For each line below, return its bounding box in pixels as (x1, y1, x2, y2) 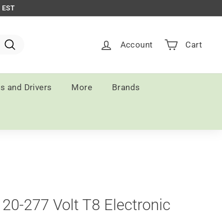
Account (120, 39, 153, 50)
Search (9, 52, 35, 62)
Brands (112, 82, 140, 92)
